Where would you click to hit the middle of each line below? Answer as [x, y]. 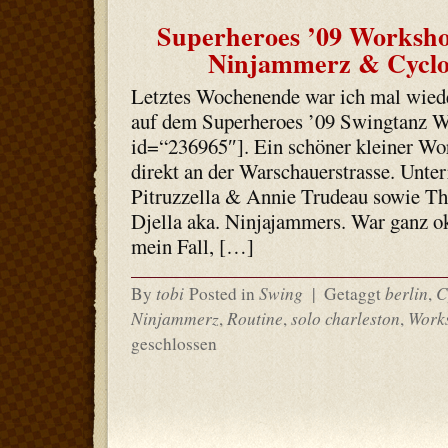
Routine [254, 318]
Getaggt [352, 293]
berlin [406, 293]
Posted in [223, 293]
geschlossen [173, 343]
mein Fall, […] [192, 246]
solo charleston [345, 318]
